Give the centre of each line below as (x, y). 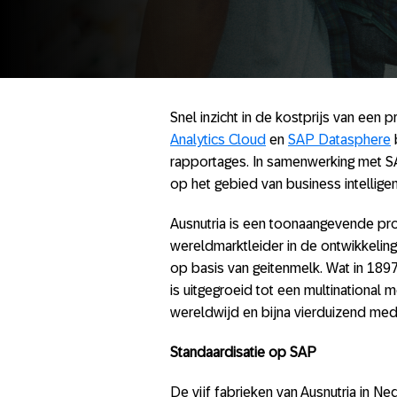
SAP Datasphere (339, 140)
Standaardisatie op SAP (243, 352)
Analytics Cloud (218, 140)
